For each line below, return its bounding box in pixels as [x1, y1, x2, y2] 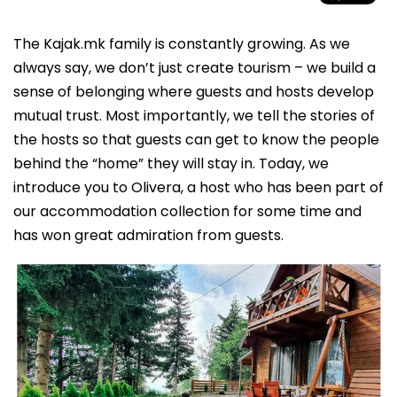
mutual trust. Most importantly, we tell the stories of [13, 105, 375, 126]
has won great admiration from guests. [13, 225, 284, 245]
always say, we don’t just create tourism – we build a [13, 58, 376, 78]
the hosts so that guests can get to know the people [13, 129, 379, 150]
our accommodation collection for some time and [13, 201, 362, 222]
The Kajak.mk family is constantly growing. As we [13, 34, 350, 54]
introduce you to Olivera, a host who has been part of [13, 177, 384, 198]
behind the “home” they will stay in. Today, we [13, 153, 329, 174]
